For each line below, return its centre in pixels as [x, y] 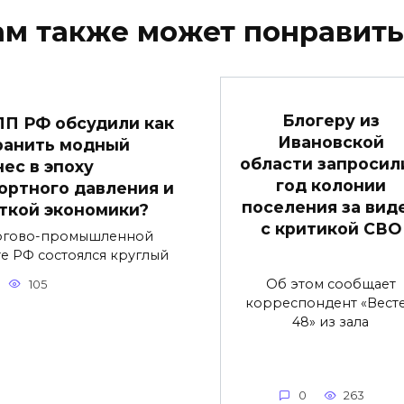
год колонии [331, 186]
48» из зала [331, 322]
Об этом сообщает [331, 285]
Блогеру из [331, 121]
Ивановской [331, 142]
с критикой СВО [331, 229]
